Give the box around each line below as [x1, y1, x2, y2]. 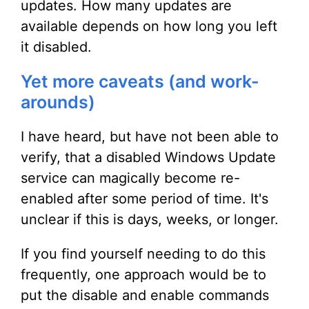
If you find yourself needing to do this [21, 246, 266, 263]
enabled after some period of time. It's [21, 190, 268, 208]
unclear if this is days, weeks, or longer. [21, 211, 279, 228]
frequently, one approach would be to [21, 266, 266, 283]
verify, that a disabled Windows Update [21, 149, 276, 166]
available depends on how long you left [21, 18, 277, 35]
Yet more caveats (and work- [21, 71, 259, 92]
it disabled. [21, 39, 92, 56]
